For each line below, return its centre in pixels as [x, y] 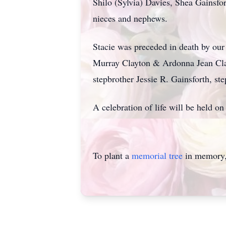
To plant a [112, 155]
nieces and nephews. [130, 18]
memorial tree [157, 155]
